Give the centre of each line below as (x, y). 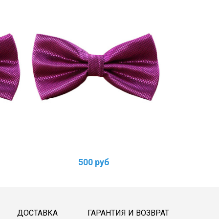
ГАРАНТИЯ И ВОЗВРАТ (128, 213)
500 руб (94, 162)
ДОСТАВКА (37, 213)
